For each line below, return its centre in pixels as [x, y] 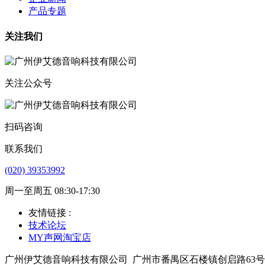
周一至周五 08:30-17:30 [52, 190]
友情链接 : [50, 212]
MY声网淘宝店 [60, 237]
